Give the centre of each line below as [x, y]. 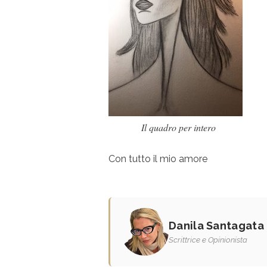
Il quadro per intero [178, 127]
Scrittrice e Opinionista [208, 240]
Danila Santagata [216, 225]
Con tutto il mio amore [158, 159]
